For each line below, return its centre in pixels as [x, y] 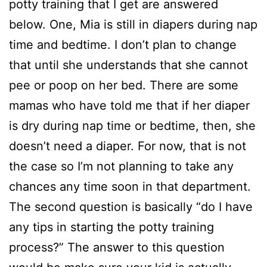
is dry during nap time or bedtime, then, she [132, 125]
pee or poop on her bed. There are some [124, 85]
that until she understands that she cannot [128, 65]
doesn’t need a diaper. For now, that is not [128, 146]
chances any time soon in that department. [130, 186]
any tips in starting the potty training [111, 227]
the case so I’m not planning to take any [121, 166]
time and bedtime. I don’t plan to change [123, 44]
